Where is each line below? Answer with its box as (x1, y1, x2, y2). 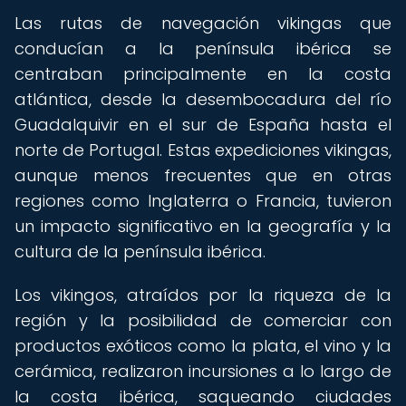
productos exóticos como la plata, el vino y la (14, 334, 391, 357)
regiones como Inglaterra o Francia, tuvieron (14, 189, 391, 212)
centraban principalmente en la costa (14, 63, 391, 85)
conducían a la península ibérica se (14, 37, 391, 60)
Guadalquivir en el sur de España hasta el (14, 113, 391, 136)
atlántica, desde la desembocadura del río (14, 88, 391, 111)
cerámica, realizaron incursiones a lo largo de (14, 360, 391, 382)
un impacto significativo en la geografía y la (14, 215, 391, 237)
